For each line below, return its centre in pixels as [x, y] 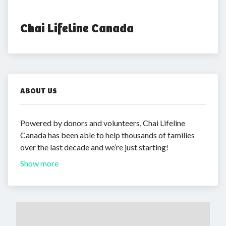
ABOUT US [39, 91]
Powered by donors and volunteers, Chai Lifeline [103, 123]
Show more [39, 163]
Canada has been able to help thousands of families [107, 135]
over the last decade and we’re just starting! [94, 147]
